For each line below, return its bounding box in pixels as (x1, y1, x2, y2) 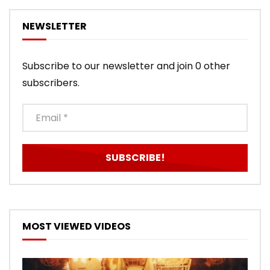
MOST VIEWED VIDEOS (22, 219, 131, 233)
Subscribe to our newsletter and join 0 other (22, 58, 230, 73)
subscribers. (22, 75, 80, 90)
